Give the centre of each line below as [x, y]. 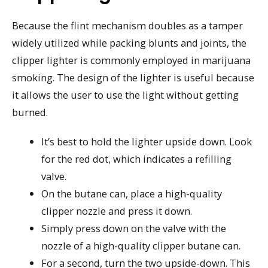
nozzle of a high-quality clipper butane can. [141, 245]
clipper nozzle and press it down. [117, 211]
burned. [30, 112]
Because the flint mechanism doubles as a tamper [127, 26]
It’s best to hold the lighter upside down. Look [147, 141]
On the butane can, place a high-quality [132, 193]
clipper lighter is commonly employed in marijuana [131, 60]
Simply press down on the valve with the [134, 228]
